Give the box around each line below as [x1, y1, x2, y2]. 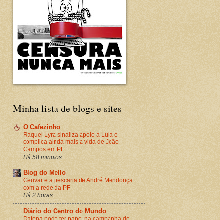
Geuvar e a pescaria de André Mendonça [23, 176, 133, 184]
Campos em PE [23, 145, 65, 153]
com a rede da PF [23, 184, 70, 191]
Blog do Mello [23, 168, 66, 176]
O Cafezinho [23, 123, 60, 131]
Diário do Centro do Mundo [23, 207, 106, 215]
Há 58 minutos [23, 153, 62, 160]
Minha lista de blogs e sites [13, 102, 122, 115]
